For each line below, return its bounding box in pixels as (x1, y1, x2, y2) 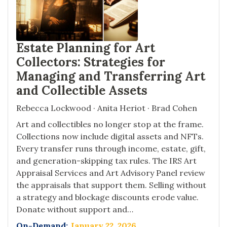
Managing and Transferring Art (16, 68, 205, 85)
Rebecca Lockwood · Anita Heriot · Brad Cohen (16, 103, 197, 113)
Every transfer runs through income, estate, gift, (16, 143, 206, 154)
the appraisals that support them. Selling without (16, 180, 206, 191)
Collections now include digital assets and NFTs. (16, 131, 204, 142)
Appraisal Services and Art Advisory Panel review (16, 168, 205, 178)
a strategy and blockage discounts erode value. (16, 192, 199, 203)
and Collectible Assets (16, 83, 147, 99)
